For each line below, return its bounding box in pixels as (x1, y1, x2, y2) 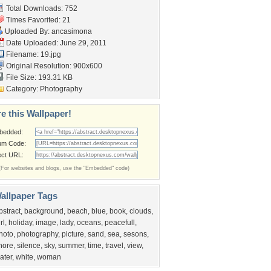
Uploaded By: (3, 27, 51, 36)
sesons (123, 230, 147, 238)
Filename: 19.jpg (4, 50, 61, 59)
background (24, 207, 64, 215)
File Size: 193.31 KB (4, 73, 73, 82)
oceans (77, 218, 101, 227)
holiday (8, 218, 32, 227)
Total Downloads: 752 (4, 4, 77, 13)
